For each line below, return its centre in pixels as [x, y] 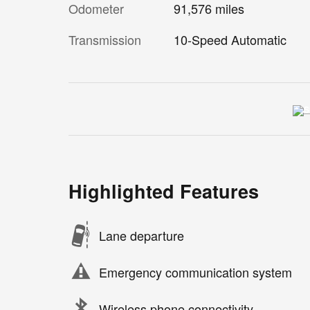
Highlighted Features [164, 191]
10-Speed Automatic [230, 40]
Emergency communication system [195, 272]
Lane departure [142, 235]
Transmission [105, 40]
